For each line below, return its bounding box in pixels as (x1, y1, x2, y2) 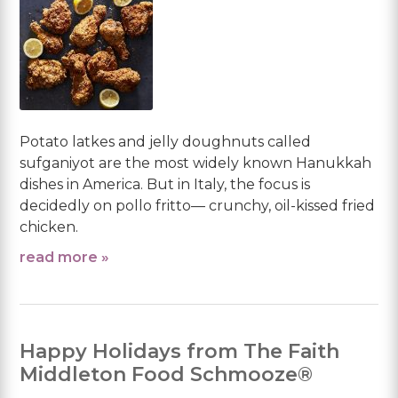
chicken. (20, 218, 79, 235)
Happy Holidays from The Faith (20, 338, 340, 363)
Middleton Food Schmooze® (20, 362, 314, 386)
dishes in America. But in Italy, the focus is (20, 175, 311, 193)
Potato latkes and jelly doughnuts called (20, 132, 312, 150)
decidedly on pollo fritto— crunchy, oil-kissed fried (20, 196, 376, 214)
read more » (20, 248, 110, 266)
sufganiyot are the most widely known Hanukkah (20, 154, 372, 171)
